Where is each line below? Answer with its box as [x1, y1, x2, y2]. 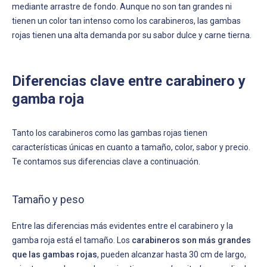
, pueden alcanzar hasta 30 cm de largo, [97, 249, 246, 259]
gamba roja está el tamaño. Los [12, 235, 132, 245]
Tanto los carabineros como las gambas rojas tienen [12, 128, 207, 138]
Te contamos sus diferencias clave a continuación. [12, 156, 200, 166]
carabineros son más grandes [132, 235, 251, 245]
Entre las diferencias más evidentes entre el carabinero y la [12, 221, 233, 231]
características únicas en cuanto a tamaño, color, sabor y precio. [12, 142, 250, 152]
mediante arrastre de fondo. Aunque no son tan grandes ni [12, 1, 232, 11]
